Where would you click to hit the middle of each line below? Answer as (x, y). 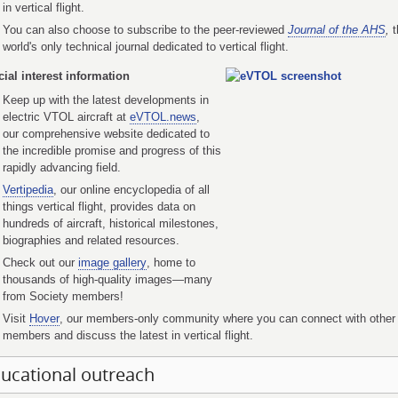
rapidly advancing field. (61, 167)
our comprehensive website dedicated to (106, 134)
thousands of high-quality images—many (107, 279)
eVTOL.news (163, 117)
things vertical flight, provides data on (99, 207)
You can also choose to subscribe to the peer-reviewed (145, 30)
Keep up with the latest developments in (105, 100)
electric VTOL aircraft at (66, 117)
